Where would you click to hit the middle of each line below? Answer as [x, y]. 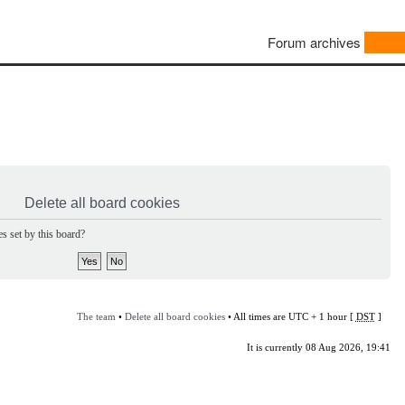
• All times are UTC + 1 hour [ [290, 316]
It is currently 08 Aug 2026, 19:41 [318, 347]
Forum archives [314, 42]
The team [96, 316]
